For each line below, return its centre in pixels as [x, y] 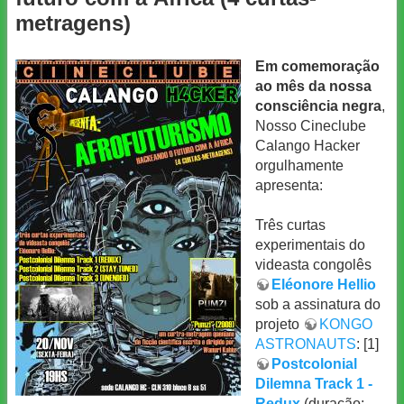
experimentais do [310, 245]
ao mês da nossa [313, 86]
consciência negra [318, 106]
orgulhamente [299, 165]
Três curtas [290, 225]
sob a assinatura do [318, 305]
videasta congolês [313, 265]
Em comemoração [317, 66]
